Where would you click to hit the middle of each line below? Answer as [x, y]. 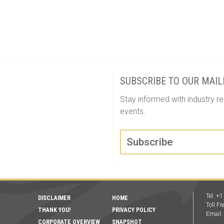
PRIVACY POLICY [133, 210]
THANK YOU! [54, 210]
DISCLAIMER [54, 198]
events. [133, 111]
